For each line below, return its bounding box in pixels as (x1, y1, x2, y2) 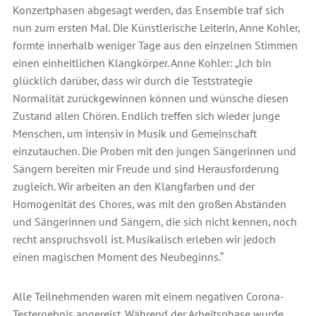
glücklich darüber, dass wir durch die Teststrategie (12, 73, 253, 88)
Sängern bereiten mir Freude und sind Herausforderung (12, 162, 279, 176)
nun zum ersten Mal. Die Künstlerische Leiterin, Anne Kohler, (12, 20, 300, 35)
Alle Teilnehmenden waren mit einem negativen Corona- (12, 288, 284, 303)
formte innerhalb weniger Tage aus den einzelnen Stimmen (12, 38, 298, 53)
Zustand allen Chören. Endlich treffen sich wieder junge (12, 109, 280, 123)
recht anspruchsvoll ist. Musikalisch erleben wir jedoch (12, 232, 276, 247)
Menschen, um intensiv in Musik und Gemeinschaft (12, 126, 257, 141)
